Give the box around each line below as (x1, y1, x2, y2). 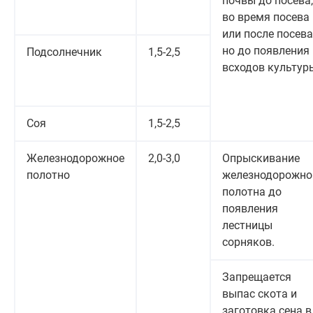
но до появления (222, 44, 310, 58)
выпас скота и (222, 287, 297, 301)
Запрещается (222, 270, 291, 284)
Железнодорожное (27, 152, 124, 166)
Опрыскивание (222, 152, 300, 166)
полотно (27, 168, 70, 182)
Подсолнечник (27, 45, 102, 59)
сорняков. (222, 235, 275, 249)
